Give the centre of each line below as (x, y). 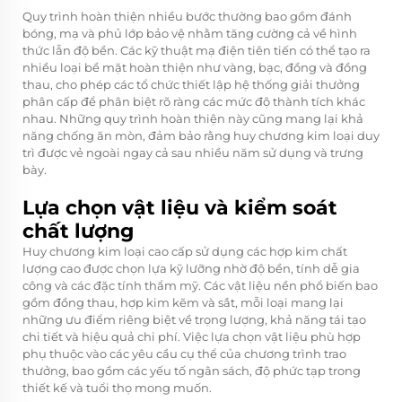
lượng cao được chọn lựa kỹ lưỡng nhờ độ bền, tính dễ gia (191, 268)
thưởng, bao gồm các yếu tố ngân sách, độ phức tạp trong (192, 370)
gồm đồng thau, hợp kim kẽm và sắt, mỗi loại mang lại (183, 302)
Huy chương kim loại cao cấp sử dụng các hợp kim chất (185, 251)
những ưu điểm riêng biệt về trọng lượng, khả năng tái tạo (194, 319)
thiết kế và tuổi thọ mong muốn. (117, 387)
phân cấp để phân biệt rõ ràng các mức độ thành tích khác (194, 101)
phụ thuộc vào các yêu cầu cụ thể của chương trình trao (184, 353)
